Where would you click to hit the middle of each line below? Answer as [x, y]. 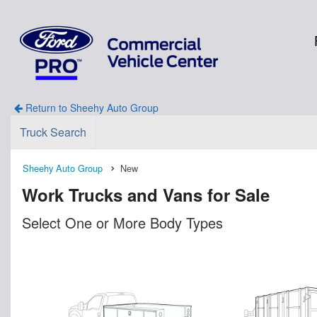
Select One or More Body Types [122, 222]
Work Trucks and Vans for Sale [146, 194]
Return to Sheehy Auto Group [90, 107]
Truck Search [53, 132]
